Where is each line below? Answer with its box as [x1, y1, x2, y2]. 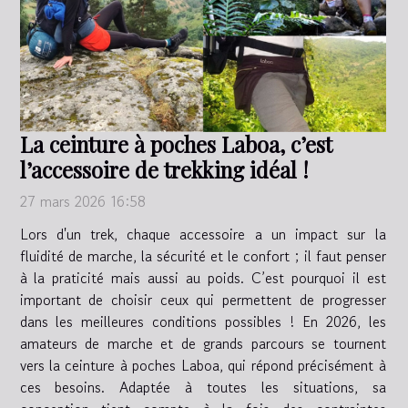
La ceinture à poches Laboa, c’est [19, 130, 332, 159]
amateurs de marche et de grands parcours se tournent [19, 332, 386, 355]
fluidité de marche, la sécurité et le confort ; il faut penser [19, 245, 386, 268]
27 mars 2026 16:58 [19, 190, 146, 213]
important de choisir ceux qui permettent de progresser [19, 289, 386, 311]
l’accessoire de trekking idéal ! [19, 156, 309, 185]
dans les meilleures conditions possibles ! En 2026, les [19, 311, 386, 333]
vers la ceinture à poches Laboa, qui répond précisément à [19, 354, 386, 377]
